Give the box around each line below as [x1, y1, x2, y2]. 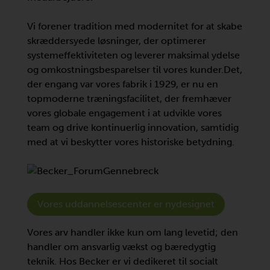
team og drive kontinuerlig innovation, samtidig [27, 122, 239, 133]
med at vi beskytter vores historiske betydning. [27, 136, 234, 148]
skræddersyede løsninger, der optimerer [27, 35, 206, 46]
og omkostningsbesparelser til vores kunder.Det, [27, 64, 242, 75]
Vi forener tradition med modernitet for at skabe [27, 20, 242, 32]
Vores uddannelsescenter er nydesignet [37, 198, 215, 210]
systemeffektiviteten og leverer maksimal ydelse [27, 49, 240, 61]
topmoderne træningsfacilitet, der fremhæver [27, 93, 231, 104]
